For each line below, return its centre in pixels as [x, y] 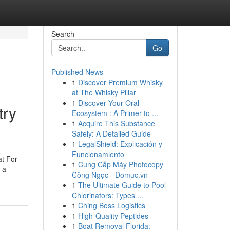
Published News [77, 72]
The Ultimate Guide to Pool [122, 185]
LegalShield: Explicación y [120, 144]
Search [63, 34]
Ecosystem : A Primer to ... [115, 113]
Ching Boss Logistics [111, 205]
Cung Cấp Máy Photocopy [120, 164]
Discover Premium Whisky [120, 82]
